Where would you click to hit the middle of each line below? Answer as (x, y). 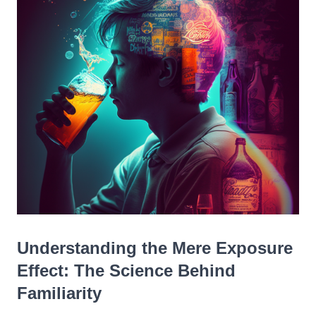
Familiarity (59, 293)
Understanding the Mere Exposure (155, 248)
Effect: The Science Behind (126, 271)
